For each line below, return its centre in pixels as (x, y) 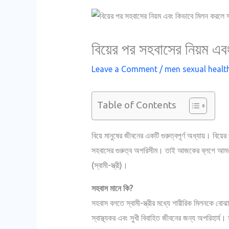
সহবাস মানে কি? (112, 188)
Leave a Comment (124, 69)
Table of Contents (136, 105)
